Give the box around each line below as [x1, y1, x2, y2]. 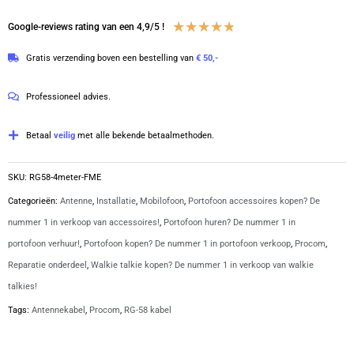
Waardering [235, 17, 307, 34]
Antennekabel [32, 305, 85, 316]
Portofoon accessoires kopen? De [188, 196, 320, 207]
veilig [53, 130, 77, 141]
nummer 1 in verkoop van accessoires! [8, 217, 160, 228]
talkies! [8, 281, 37, 292]
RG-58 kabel [124, 305, 171, 316]
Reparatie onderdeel [8, 260, 87, 271]
